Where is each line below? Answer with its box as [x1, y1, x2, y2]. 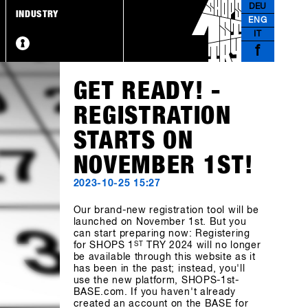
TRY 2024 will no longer [143, 241, 261, 250]
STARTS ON [73, 129, 194, 153]
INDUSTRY [15, 10, 59, 19]
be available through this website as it [73, 252, 256, 262]
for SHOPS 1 [73, 241, 135, 250]
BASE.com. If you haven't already [73, 287, 236, 297]
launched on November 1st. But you [73, 217, 247, 227]
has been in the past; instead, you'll [73, 264, 245, 274]
